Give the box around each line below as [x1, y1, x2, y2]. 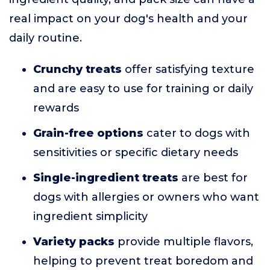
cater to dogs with [143, 127, 250, 140]
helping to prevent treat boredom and [33, 254, 253, 268]
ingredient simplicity [33, 210, 148, 224]
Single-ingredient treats [33, 171, 178, 185]
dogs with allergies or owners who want [33, 190, 259, 204]
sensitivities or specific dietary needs [33, 146, 238, 160]
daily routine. [9, 31, 82, 45]
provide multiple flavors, [115, 235, 253, 249]
